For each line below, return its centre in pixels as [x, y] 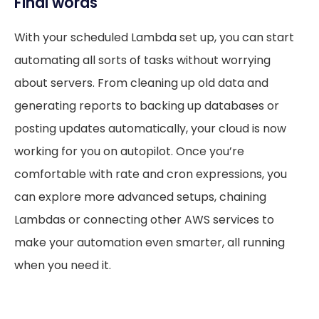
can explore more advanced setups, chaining [140, 197]
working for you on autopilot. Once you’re [129, 151]
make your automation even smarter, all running [150, 242]
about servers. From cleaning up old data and [141, 83]
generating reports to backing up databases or [147, 105]
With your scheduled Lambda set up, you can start [154, 37]
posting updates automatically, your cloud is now [150, 128]
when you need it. [63, 265]
